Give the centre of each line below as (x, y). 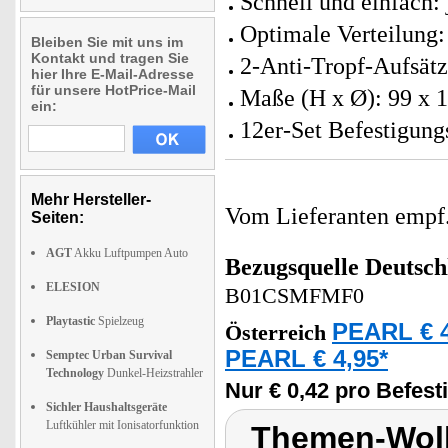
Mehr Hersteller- (91, 199)
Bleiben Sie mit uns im (107, 42)
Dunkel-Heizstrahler (153, 373)
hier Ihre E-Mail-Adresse (112, 74)
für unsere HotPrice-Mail (113, 90)
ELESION (73, 287)
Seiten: (57, 217)
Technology (75, 373)
